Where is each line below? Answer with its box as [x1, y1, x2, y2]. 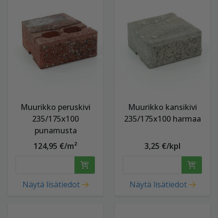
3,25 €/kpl [145, 141, 181, 151]
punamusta [34, 125, 77, 136]
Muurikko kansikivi [128, 102, 197, 112]
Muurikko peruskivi [20, 102, 91, 112]
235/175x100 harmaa [124, 113, 201, 124]
